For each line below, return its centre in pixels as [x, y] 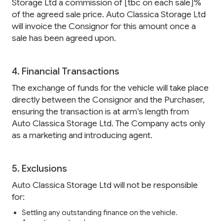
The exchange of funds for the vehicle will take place [110, 88]
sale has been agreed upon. [64, 38]
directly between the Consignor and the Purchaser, [108, 100]
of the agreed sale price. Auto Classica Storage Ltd [109, 15]
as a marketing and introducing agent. [82, 135]
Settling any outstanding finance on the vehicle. [100, 213]
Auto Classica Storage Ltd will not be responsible [105, 185]
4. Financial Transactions [66, 71]
